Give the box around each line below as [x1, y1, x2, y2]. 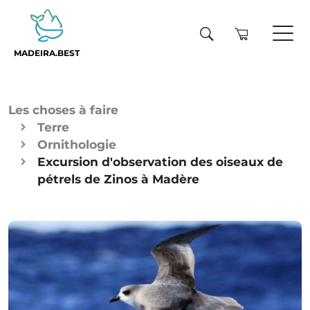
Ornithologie [37, 137, 116, 152]
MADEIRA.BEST [14, 48, 80, 59]
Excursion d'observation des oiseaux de [37, 154, 283, 169]
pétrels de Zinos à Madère [37, 172, 199, 186]
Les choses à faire [8, 102, 118, 117]
